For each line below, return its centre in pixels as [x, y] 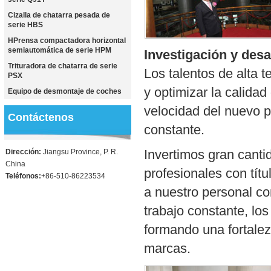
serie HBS [26, 25]
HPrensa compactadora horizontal [67, 41]
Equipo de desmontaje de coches [65, 91]
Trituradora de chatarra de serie [63, 66]
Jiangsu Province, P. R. [80, 152]
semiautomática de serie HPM [60, 50]
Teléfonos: [24, 176]
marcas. [168, 248]
